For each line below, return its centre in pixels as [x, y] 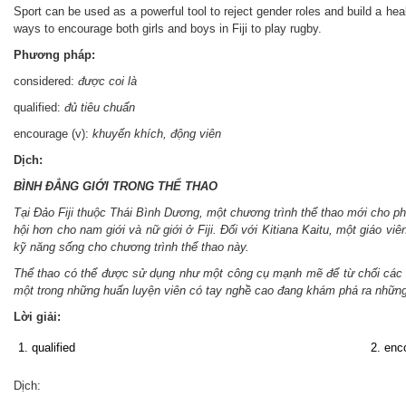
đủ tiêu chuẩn [100, 108]
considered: [46, 82]
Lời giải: [37, 317]
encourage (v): [53, 134]
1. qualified [47, 348]
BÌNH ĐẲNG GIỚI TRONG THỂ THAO [116, 187]
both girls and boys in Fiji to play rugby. [217, 29]
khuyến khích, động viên [157, 134]
